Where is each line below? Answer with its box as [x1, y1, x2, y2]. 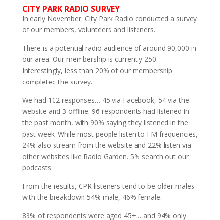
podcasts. [22, 163, 53, 172]
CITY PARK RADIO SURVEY [22, 3, 120, 14]
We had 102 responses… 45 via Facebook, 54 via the [22, 95, 189, 105]
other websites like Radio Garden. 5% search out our [22, 151, 189, 161]
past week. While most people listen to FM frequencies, [22, 129, 198, 138]
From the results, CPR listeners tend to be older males [22, 181, 194, 191]
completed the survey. [22, 77, 92, 86]
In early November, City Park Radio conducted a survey [22, 13, 197, 23]
